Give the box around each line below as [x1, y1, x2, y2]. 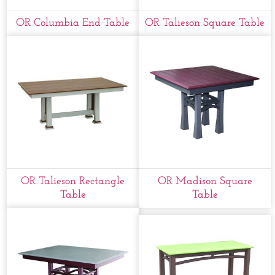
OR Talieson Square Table [145, 17, 265, 29]
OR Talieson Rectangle [21, 176, 125, 188]
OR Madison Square [157, 176, 252, 188]
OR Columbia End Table [16, 17, 130, 29]
